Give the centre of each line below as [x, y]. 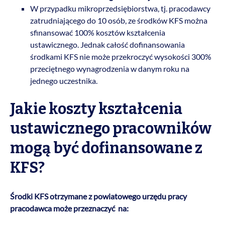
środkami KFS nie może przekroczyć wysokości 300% [121, 56]
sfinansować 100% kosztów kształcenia [98, 32]
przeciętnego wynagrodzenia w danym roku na [110, 68]
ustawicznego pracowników [111, 128]
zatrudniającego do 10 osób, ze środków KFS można [119, 20]
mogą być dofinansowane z [106, 148]
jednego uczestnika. [64, 80]
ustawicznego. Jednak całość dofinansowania [107, 44]
